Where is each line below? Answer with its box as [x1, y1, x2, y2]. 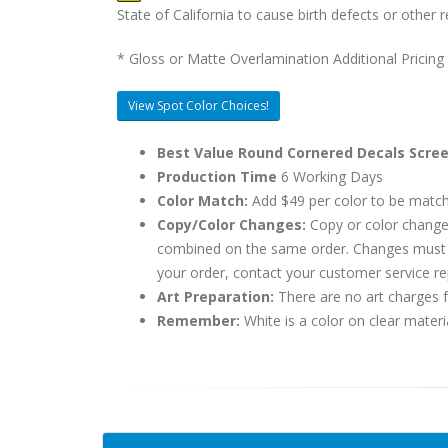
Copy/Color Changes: [157, 215, 310, 234]
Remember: [157, 311, 240, 330]
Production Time [157, 167, 277, 186]
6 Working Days [277, 167, 383, 186]
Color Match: [157, 191, 252, 210]
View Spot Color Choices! [128, 97, 269, 114]
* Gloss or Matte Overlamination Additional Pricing [117, 49, 444, 68]
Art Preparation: [157, 287, 274, 306]
